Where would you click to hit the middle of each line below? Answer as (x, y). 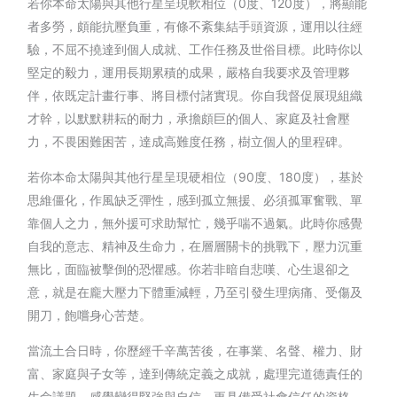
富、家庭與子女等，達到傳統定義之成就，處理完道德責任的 (195, 373)
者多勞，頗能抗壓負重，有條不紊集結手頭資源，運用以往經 (195, 26)
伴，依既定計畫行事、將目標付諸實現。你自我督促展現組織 (195, 95)
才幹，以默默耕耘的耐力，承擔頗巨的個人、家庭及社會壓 (189, 118)
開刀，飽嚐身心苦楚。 (90, 315)
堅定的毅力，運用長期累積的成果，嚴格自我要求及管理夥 (189, 72)
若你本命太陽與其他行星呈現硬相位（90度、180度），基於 (196, 176)
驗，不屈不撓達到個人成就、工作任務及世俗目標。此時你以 (195, 49)
